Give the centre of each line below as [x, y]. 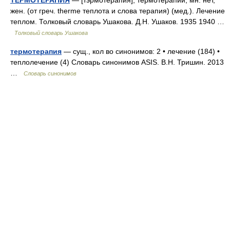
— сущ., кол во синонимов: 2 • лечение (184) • [141, 51]
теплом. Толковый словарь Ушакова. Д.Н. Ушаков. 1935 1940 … [117, 22]
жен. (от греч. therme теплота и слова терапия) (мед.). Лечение [118, 11]
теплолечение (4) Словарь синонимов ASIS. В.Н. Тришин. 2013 [117, 62]
